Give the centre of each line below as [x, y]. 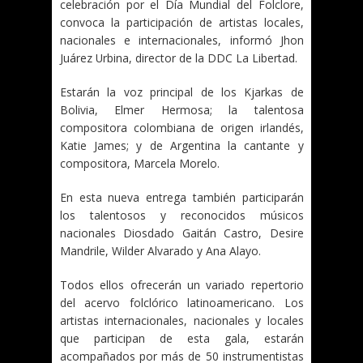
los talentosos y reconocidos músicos [182, 215]
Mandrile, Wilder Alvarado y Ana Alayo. [160, 251]
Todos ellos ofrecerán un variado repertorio [182, 285]
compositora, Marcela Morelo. [140, 163]
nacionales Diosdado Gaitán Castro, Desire [182, 233]
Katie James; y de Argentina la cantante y [182, 145]
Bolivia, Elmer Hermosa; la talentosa [182, 110]
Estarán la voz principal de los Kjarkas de [182, 92]
